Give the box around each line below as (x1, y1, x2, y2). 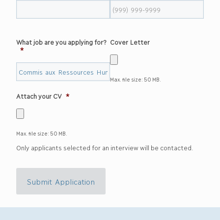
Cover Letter (110, 37, 150, 46)
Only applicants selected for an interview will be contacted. (16, 143, 193, 151)
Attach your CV (16, 92, 62, 100)
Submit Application (27, 176, 95, 186)
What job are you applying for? (16, 37, 107, 46)
